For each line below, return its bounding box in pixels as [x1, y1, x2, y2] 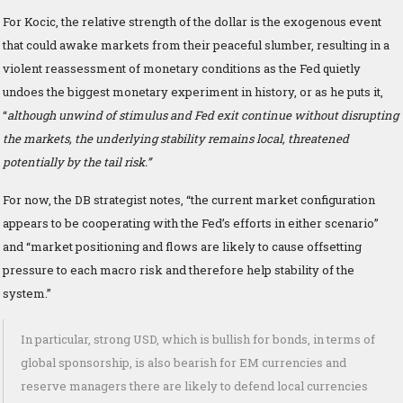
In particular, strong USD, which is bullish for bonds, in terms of [21, 330, 375, 347]
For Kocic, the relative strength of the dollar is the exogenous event [3, 13, 381, 30]
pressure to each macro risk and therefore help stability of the [3, 261, 354, 278]
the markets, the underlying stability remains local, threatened [3, 130, 349, 147]
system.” [3, 284, 51, 301]
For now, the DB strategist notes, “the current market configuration [3, 191, 375, 208]
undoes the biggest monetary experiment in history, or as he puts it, [3, 83, 383, 100]
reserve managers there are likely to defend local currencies [21, 377, 368, 394]
